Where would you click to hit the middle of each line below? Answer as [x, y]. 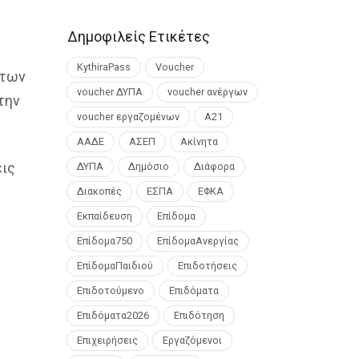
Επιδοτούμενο [110, 290]
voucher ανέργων [207, 91]
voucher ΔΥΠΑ [109, 91]
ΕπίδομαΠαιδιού [115, 265]
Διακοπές [99, 191]
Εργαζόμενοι [192, 340]
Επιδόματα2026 [113, 315]
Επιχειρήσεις [107, 340]
